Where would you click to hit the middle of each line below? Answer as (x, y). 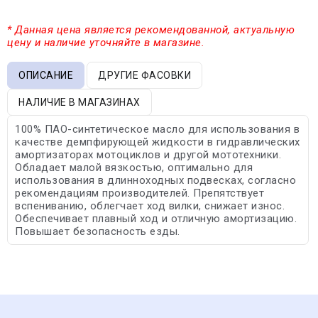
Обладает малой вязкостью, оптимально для (134, 167)
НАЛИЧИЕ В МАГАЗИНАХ (79, 102)
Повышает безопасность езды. (98, 231)
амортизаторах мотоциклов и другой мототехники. (148, 154)
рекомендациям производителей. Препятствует (139, 193)
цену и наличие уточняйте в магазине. (106, 42)
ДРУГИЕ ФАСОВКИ (144, 75)
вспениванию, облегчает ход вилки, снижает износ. (150, 205)
